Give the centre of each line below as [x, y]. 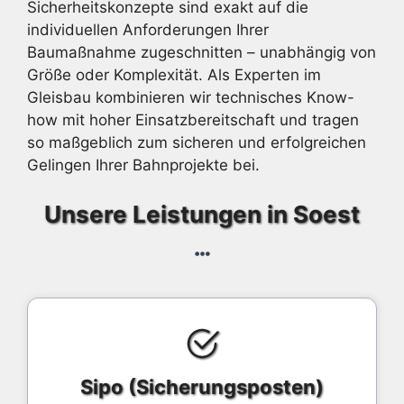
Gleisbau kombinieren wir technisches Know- [191, 97]
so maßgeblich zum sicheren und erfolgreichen [197, 142]
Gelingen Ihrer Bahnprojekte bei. [143, 165]
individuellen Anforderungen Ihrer [148, 30]
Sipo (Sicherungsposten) [202, 386]
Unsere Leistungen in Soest [202, 214]
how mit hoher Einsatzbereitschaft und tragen [193, 120]
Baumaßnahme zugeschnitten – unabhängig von [202, 52]
